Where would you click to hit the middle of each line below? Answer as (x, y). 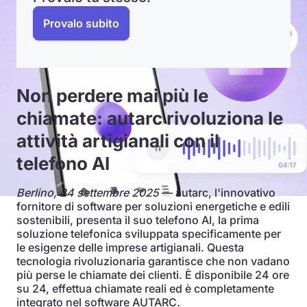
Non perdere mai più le (112, 96)
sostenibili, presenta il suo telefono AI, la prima (138, 220)
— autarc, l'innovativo (217, 193)
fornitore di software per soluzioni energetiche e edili (153, 206)
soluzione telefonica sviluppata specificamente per (149, 234)
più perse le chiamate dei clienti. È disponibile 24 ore (153, 275)
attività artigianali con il (118, 141)
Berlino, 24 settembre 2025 (88, 193)
